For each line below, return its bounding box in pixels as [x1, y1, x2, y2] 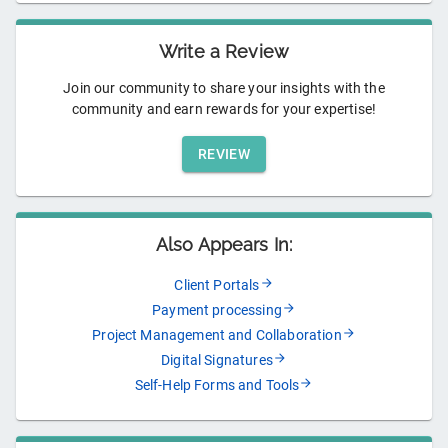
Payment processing [152, 302, 282, 319]
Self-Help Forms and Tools [134, 377, 300, 394]
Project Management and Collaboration [92, 327, 342, 344]
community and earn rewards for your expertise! [72, 101, 376, 118]
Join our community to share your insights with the [63, 80, 385, 97]
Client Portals [174, 277, 260, 294]
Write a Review [159, 41, 289, 63]
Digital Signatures [161, 352, 273, 369]
